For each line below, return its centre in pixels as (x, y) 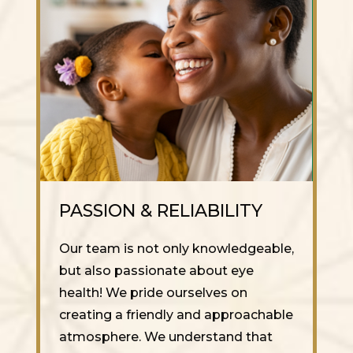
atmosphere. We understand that (166, 336)
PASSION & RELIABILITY (161, 210)
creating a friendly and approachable (176, 314)
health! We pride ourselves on (153, 292)
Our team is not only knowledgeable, (176, 248)
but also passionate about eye (156, 270)
